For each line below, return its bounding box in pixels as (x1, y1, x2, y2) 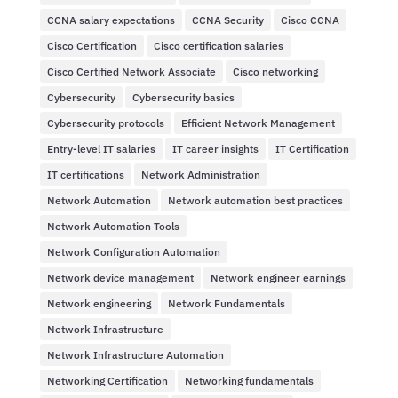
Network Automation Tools (46, 219, 179, 233)
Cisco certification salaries (153, 38, 283, 52)
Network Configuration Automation (46, 244, 220, 259)
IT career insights (171, 141, 259, 155)
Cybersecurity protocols (46, 115, 164, 130)
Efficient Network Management (180, 115, 335, 130)
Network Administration (140, 167, 260, 181)
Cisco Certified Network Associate (46, 64, 216, 78)
